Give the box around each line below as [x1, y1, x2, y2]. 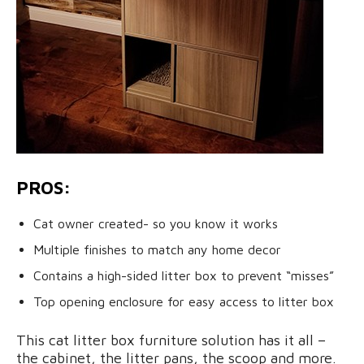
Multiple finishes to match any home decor [33, 241, 281, 257]
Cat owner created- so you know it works [33, 215, 278, 231]
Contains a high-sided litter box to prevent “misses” [33, 267, 334, 283]
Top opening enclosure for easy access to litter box [33, 293, 334, 309]
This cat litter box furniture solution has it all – [16, 331, 326, 349]
